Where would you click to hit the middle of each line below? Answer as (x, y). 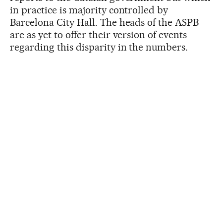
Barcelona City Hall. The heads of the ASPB (105, 23)
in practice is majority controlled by (89, 10)
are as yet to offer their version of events (99, 35)
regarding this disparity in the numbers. (99, 47)
